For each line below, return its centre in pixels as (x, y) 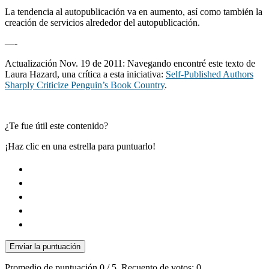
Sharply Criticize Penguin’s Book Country (85, 85)
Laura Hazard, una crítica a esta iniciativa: (85, 74)
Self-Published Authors (210, 74)
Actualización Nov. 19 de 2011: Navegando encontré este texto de (130, 64)
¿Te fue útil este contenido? (56, 126)
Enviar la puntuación (45, 247)
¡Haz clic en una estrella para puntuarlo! (80, 147)
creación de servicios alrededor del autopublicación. (102, 23)
